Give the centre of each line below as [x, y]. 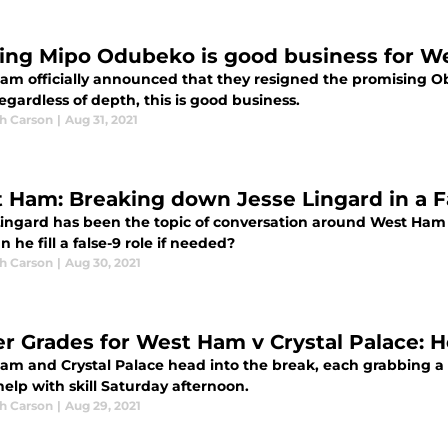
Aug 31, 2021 [101, 119]
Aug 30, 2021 [103, 262]
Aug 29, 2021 [103, 405]
